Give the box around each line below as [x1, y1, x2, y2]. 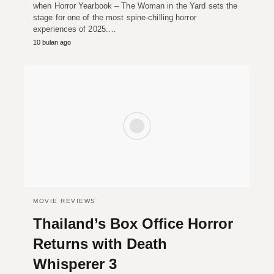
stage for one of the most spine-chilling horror [33, 12, 196, 22]
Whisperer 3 [33, 255, 117, 272]
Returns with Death [33, 235, 167, 252]
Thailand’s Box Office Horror [33, 215, 233, 232]
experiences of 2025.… [33, 24, 117, 34]
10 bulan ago [33, 38, 71, 46]
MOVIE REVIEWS [33, 197, 96, 204]
